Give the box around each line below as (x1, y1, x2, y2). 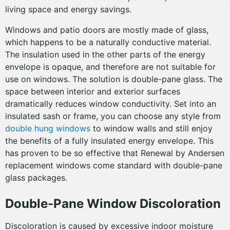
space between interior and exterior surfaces (5, 86, 180, 97)
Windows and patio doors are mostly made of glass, (5, 25, 208, 35)
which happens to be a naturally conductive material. (5, 37, 211, 47)
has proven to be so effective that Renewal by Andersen (5, 148, 224, 158)
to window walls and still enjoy (90, 123, 213, 133)
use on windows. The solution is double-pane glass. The (5, 74, 222, 84)
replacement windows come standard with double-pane (5, 160, 222, 170)
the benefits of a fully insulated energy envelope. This (5, 136, 214, 146)
